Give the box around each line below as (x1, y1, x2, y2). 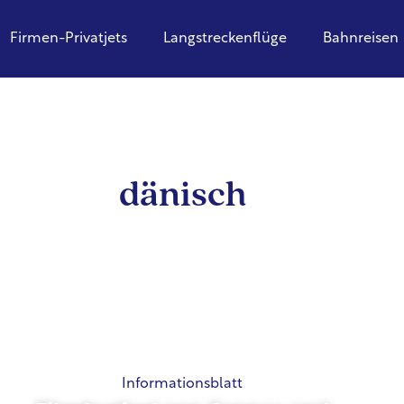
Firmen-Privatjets (9, 32, 127, 46)
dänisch (118, 179, 246, 215)
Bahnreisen (322, 32, 399, 46)
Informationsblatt (121, 376, 243, 391)
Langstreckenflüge (162, 32, 287, 46)
